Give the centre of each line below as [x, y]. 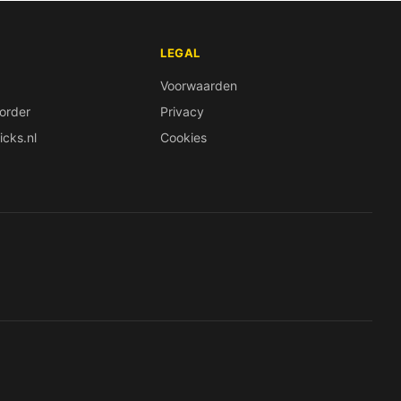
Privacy [183, 111]
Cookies [184, 137]
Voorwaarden [199, 85]
